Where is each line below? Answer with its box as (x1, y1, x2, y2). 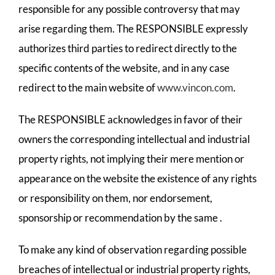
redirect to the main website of (18, 81, 157, 94)
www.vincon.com (157, 81, 233, 94)
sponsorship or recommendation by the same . (18, 211, 222, 224)
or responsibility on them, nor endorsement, (18, 192, 212, 204)
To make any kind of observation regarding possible (18, 243, 247, 256)
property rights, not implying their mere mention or (18, 152, 244, 165)
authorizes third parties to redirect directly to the (18, 42, 237, 55)
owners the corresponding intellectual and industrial (18, 133, 250, 145)
